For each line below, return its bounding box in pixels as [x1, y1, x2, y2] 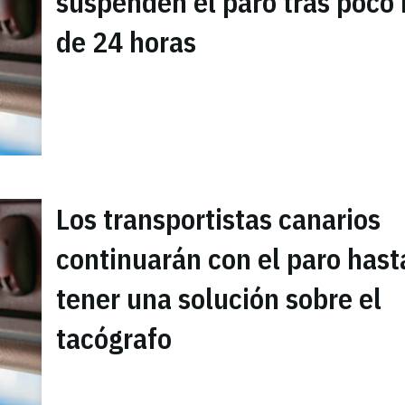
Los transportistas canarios [56, 200, 381, 239]
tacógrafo [56, 319, 172, 358]
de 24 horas [56, 23, 196, 61]
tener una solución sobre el [56, 279, 381, 318]
